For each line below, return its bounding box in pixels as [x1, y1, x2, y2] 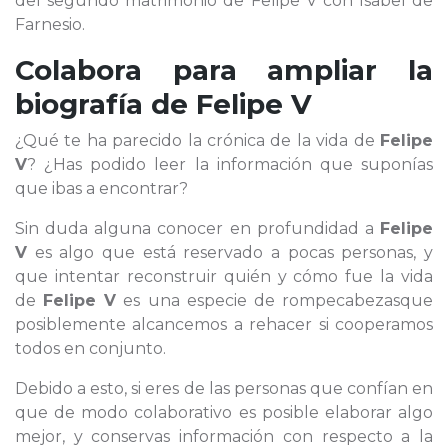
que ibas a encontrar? [15, 179, 188, 198]
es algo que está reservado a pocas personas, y [27, 243, 433, 262]
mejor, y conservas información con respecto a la [15, 427, 433, 446]
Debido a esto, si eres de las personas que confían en [15, 379, 433, 398]
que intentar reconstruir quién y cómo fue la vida [15, 267, 433, 286]
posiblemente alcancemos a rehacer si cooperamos [15, 315, 433, 334]
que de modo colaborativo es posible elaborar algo [15, 403, 433, 422]
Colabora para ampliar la [15, 53, 433, 87]
